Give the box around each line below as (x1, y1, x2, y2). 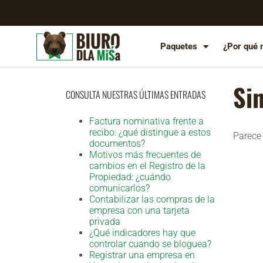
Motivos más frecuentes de (89, 149, 201, 161)
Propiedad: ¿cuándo (89, 171, 171, 183)
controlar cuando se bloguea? (89, 238, 211, 250)
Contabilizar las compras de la (89, 194, 215, 205)
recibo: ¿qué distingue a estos (89, 127, 211, 139)
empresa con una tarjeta (89, 205, 190, 217)
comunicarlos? (89, 183, 150, 194)
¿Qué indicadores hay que (89, 227, 195, 239)
